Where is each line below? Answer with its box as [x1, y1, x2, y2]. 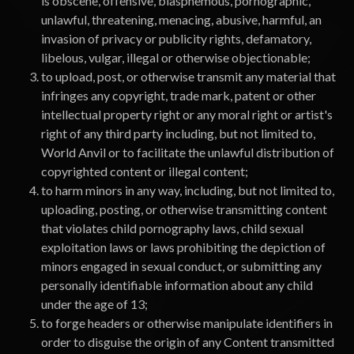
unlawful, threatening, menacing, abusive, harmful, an [41, 12, 322, 27]
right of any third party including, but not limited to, [41, 126, 315, 141]
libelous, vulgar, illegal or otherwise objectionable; [41, 50, 311, 65]
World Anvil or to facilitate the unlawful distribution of [41, 145, 334, 160]
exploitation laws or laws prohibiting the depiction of [41, 239, 326, 254]
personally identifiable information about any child [41, 277, 313, 292]
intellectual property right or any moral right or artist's [41, 107, 333, 122]
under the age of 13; [41, 296, 148, 311]
